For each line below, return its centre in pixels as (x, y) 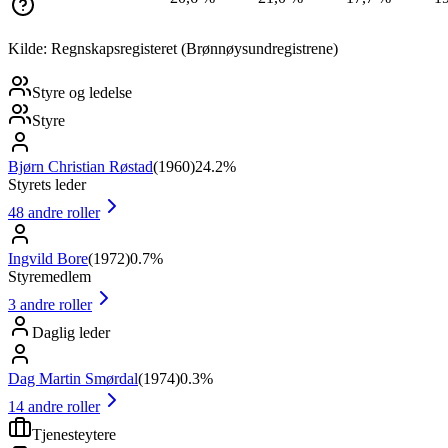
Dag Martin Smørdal (73, 378)
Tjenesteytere (74, 434)
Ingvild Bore (48, 258)
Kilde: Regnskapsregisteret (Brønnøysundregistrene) (173, 48)
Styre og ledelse (82, 92)
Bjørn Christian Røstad (80, 166)
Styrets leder (47, 184)
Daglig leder (71, 332)
